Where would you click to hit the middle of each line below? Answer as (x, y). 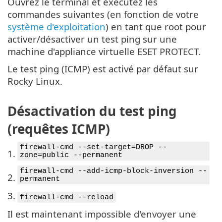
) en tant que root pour (156, 26)
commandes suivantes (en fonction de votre (103, 14)
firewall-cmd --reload (67, 197)
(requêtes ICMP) (59, 129)
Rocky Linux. (35, 81)
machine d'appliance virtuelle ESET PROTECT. (104, 51)
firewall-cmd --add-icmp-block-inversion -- (113, 171)
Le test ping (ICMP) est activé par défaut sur (103, 68)
